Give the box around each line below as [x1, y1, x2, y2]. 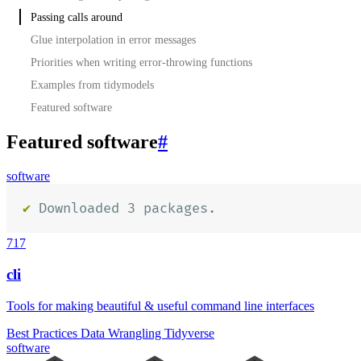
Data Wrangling [81, 326, 164, 340]
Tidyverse [164, 326, 214, 340]
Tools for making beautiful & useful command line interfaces [6, 298, 314, 313]
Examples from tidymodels [31, 77, 154, 91]
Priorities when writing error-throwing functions [31, 55, 252, 68]
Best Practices [6, 326, 81, 340]
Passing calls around [31, 10, 122, 23]
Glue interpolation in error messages [31, 32, 196, 46]
